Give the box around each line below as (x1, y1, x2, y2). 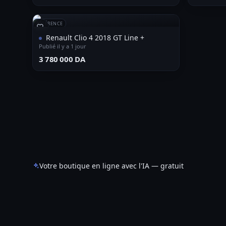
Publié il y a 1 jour (39, 42, 86, 50)
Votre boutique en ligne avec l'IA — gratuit (39, 161, 184, 171)
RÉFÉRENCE (36, 20, 63, 27)
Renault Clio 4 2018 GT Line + (46, 33, 144, 42)
